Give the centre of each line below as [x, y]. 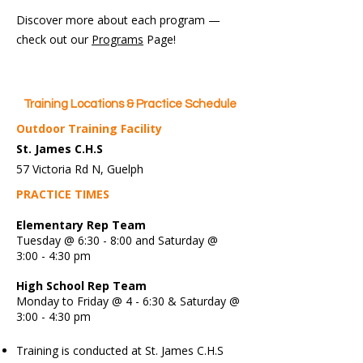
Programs [117, 39]
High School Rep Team [81, 286]
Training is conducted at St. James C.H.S [120, 350]
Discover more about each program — [118, 20]
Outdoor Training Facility [89, 128]
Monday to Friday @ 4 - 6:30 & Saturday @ [128, 301]
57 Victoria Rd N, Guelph [80, 169]
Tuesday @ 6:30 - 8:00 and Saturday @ [119, 240]
